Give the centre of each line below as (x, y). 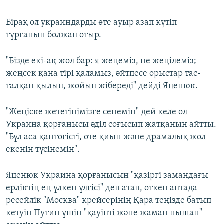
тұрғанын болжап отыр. (54, 35)
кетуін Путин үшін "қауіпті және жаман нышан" (104, 213)
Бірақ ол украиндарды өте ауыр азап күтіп (91, 23)
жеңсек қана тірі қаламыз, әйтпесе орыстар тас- (103, 74)
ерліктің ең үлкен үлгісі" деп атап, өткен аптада (102, 188)
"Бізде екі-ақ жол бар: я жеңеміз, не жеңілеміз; (101, 61)
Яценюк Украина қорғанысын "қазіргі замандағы (107, 176)
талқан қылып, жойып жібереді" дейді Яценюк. (102, 86)
